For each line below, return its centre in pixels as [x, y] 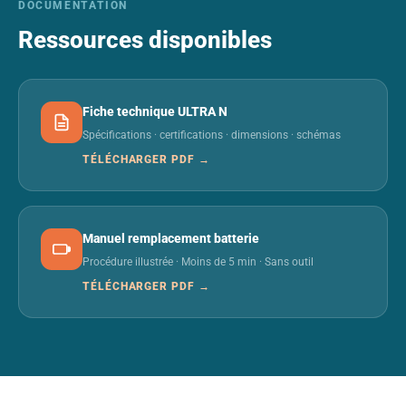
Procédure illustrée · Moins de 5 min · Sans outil [198, 261]
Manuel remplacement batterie [171, 238]
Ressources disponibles [145, 39]
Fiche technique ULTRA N [155, 111]
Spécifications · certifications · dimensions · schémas [212, 135]
